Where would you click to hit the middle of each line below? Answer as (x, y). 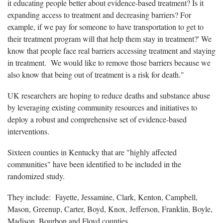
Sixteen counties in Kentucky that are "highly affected (92, 152)
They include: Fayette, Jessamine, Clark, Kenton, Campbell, (103, 197)
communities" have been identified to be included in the (94, 164)
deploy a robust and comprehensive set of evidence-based (97, 119)
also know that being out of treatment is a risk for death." (96, 75)
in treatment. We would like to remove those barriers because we (109, 63)
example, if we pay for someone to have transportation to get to (106, 27)
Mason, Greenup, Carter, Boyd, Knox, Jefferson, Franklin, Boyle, (110, 209)
